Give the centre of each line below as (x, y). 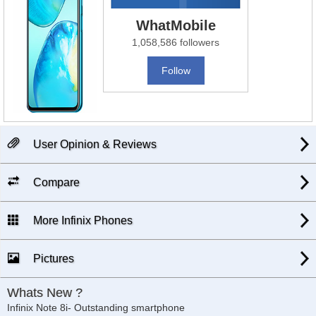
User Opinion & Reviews (93, 145)
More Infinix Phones (81, 221)
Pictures (52, 259)
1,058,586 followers (176, 43)
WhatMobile (176, 26)
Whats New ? (45, 293)
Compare (55, 183)
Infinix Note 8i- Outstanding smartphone (96, 308)
